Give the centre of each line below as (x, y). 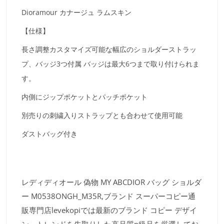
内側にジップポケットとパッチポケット (84, 97)
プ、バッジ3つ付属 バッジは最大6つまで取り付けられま (110, 64)
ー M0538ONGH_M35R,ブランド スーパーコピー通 (108, 196)
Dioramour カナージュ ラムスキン (76, 12)
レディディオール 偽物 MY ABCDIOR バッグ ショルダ (111, 182)
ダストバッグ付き (49, 134)
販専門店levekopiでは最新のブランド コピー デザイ (109, 210)
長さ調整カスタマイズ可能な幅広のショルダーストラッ (109, 49)
